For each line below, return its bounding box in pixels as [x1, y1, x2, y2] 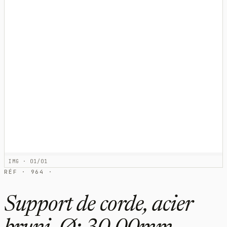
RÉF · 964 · [4, 168, 53, 175]
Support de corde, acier [4, 195, 192, 217]
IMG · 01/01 [9, 158, 48, 165]
